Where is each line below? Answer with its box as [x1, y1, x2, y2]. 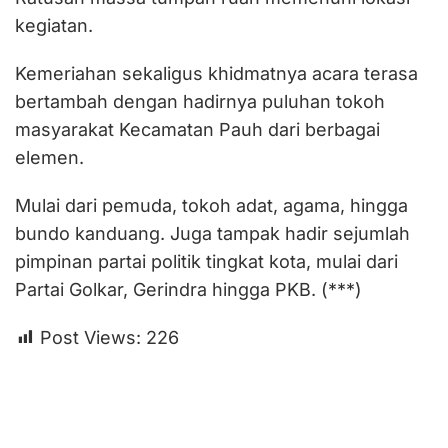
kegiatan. [15, 14, 93, 36]
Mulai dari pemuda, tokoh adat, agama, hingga [15, 194, 408, 216]
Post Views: [40, 326, 141, 348]
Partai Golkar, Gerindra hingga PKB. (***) [15, 278, 362, 300]
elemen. [15, 146, 84, 168]
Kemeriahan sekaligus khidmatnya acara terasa [15, 62, 418, 84]
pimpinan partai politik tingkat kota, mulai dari [15, 250, 398, 272]
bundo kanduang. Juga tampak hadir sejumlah [15, 222, 410, 244]
